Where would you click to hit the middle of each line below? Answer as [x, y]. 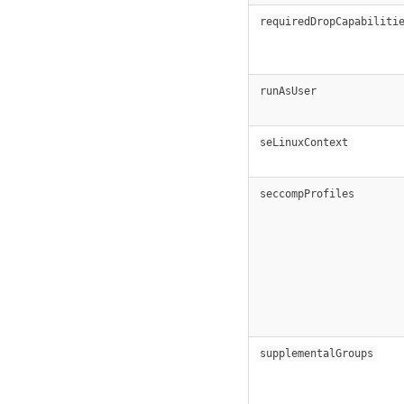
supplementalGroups [317, 353]
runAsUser [288, 91]
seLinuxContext [304, 142]
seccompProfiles [307, 193]
